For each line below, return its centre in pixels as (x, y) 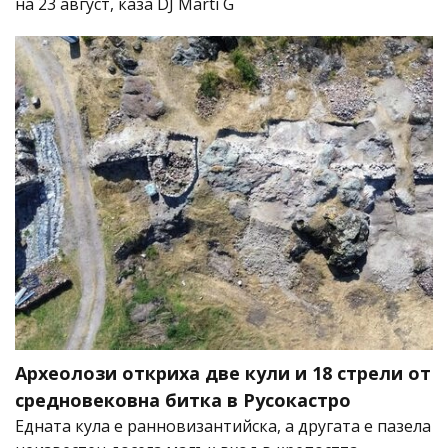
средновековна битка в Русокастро (183, 399)
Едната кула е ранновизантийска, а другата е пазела (223, 425)
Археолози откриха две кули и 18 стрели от (223, 372)
